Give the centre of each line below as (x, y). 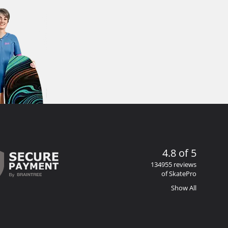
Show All (184, 188)
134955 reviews (174, 164)
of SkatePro (179, 173)
